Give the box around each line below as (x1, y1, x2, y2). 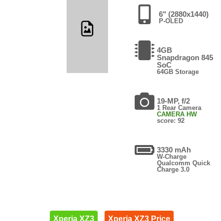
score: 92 (157, 116, 185, 124)
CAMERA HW (157, 110, 197, 118)
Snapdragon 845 (157, 53, 214, 62)
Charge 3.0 (157, 165, 190, 173)
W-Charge (157, 152, 187, 160)
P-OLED (159, 17, 184, 25)
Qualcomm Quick (157, 159, 211, 167)
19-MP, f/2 (157, 96, 190, 105)
